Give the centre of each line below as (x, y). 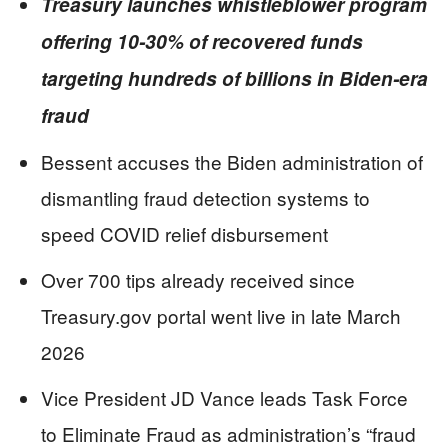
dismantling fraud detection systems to (205, 197)
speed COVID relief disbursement (184, 233)
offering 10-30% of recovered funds (202, 41)
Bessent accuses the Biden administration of (232, 161)
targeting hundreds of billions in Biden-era (234, 78)
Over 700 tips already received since (198, 279)
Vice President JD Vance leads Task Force (224, 397)
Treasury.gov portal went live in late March (221, 315)
